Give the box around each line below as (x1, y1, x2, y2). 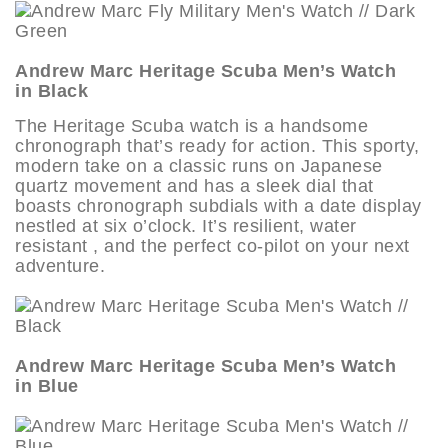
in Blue (15, 375, 79, 396)
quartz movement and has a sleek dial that (15, 175, 374, 196)
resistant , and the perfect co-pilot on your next (15, 235, 410, 256)
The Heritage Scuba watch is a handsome (15, 115, 368, 136)
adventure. (15, 255, 105, 276)
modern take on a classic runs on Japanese (15, 155, 383, 176)
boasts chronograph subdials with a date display (15, 195, 422, 216)
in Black (15, 80, 88, 101)
